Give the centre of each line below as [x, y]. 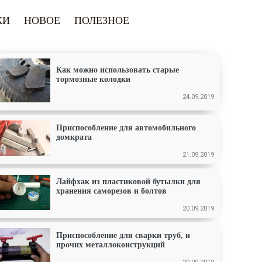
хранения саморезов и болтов [111, 191]
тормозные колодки [93, 79]
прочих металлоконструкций [111, 245]
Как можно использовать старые [118, 70]
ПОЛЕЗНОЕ [102, 20]
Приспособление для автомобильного [126, 128]
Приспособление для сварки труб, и [123, 235]
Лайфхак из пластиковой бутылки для [128, 182]
